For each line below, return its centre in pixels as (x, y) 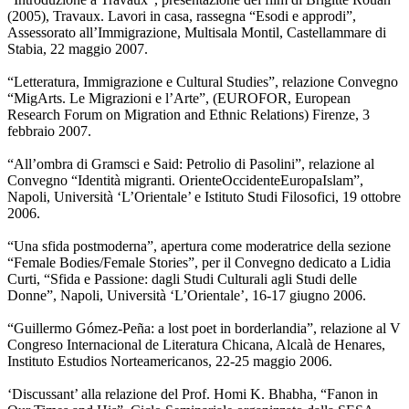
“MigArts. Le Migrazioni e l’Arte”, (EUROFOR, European (179, 99)
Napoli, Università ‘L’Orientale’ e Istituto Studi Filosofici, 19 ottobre (204, 197)
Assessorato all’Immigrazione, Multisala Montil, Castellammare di (197, 33)
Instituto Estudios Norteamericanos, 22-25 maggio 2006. (170, 362)
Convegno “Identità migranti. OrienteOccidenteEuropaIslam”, (185, 181)
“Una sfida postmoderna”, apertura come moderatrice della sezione (199, 246)
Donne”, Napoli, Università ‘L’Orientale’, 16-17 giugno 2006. (187, 296)
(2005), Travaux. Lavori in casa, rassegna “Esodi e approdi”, (182, 16)
